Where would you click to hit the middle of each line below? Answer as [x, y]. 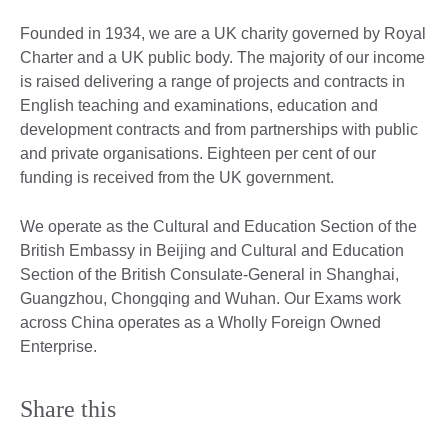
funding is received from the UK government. [177, 177]
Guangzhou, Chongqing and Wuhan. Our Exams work [210, 298]
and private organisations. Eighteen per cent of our [198, 153]
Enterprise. [60, 346]
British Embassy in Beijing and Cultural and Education [212, 250]
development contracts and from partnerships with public [219, 129]
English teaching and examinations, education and [199, 105]
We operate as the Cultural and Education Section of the [218, 226]
